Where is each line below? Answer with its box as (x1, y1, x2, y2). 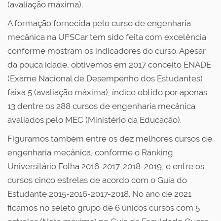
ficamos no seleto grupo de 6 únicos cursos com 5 (7, 203, 200, 213)
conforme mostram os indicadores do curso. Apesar (7, 46, 206, 56)
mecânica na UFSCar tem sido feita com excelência (7, 32, 206, 42)
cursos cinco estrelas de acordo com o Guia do (7, 175, 187, 185)
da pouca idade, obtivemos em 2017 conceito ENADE (7, 60, 211, 70)
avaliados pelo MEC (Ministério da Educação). (7, 115, 182, 125)
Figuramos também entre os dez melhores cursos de (7, 134, 212, 144)
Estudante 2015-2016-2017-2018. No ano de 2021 (7, 189, 191, 199)
